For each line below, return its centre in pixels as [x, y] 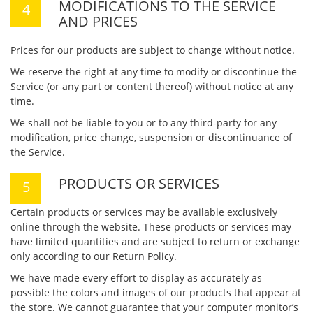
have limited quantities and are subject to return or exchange [155, 241]
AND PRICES [98, 21]
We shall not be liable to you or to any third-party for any [144, 123]
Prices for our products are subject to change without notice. [153, 50]
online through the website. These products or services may [151, 227]
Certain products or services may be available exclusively [144, 212]
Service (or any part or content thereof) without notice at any [152, 86]
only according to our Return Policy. [94, 256]
